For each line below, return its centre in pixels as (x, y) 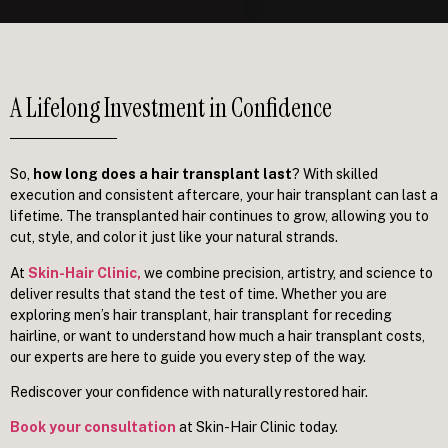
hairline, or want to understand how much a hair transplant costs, (217, 335)
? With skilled (335, 174)
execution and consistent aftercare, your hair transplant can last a (224, 195)
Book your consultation (93, 427)
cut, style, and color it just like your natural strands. (174, 237)
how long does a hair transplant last (162, 174)
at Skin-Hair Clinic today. (257, 427)
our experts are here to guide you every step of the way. (188, 356)
